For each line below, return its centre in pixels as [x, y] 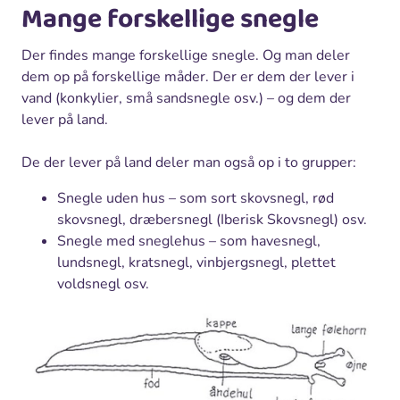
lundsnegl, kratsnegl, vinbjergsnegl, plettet [196, 263]
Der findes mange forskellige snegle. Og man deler [186, 56]
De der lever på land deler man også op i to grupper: [189, 163]
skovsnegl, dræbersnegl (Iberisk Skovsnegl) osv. [212, 220]
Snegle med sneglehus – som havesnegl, [189, 242]
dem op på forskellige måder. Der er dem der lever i [188, 77]
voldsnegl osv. [103, 284]
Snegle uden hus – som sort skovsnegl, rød [196, 199]
